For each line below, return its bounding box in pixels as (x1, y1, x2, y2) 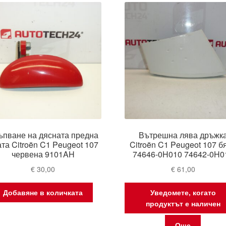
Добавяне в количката (3, 187, 83, 198)
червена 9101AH (11, 148, 75, 160)
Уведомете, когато (150, 187, 216, 198)
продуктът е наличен (145, 198, 220, 209)
